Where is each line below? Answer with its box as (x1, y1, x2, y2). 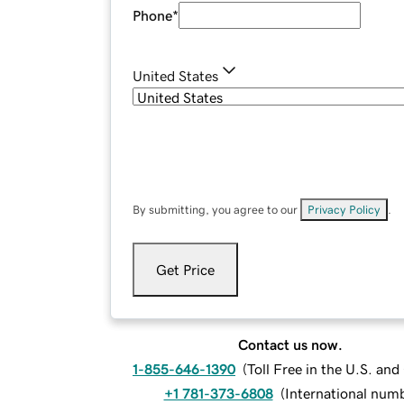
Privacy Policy (308, 204, 381, 216)
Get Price (156, 262, 215, 278)
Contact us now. (238, 337, 343, 353)
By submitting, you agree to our (133, 204, 300, 216)
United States (133, 69, 218, 84)
